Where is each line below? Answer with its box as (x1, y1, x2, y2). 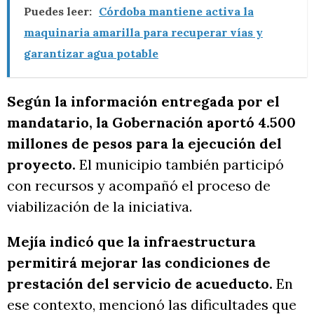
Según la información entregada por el (7, 93, 280, 111)
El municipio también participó (76, 156, 284, 174)
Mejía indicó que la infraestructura (7, 233, 256, 251)
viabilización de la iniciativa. (7, 198, 192, 216)
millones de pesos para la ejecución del (7, 135, 282, 153)
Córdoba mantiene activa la (99, 4, 254, 19)
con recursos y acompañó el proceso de (7, 177, 271, 195)
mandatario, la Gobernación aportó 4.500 (7, 114, 296, 132)
